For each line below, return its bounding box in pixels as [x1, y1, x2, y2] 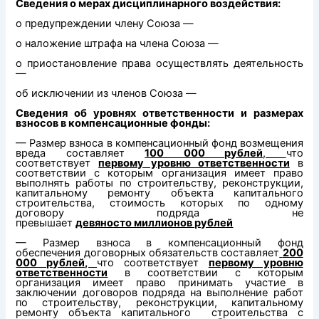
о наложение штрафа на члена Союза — [16, 37, 219, 51]
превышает [16, 216, 76, 230]
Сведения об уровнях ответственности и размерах [16, 107, 303, 120]
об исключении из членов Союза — [16, 87, 197, 100]
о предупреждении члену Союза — [16, 17, 194, 31]
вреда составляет [16, 147, 145, 160]
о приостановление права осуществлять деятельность [16, 57, 303, 70]
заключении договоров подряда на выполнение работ [16, 286, 303, 300]
